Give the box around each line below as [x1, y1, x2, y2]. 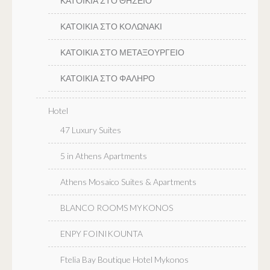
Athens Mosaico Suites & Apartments [60, 176, 196, 187]
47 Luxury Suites [60, 124, 121, 135]
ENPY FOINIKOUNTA [60, 228, 143, 239]
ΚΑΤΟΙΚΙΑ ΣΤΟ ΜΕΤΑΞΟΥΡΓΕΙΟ [60, 46, 184, 57]
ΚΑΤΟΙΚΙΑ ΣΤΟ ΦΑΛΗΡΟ [60, 72, 155, 83]
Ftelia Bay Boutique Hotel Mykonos [60, 254, 189, 265]
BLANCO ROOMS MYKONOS [60, 202, 173, 213]
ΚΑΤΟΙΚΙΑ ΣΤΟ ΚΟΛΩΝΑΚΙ [60, 20, 162, 31]
